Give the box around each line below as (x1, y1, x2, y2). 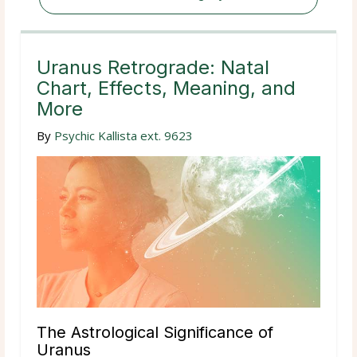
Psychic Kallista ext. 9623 (54, 127, 193, 143)
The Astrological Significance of (37, 322, 273, 342)
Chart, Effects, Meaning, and (37, 76, 296, 100)
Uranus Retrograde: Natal (37, 55, 269, 79)
